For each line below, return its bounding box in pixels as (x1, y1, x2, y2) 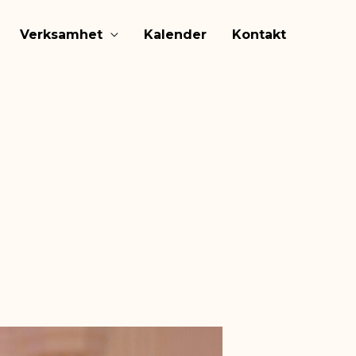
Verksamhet (20, 26, 103, 42)
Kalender (144, 26, 207, 42)
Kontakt (232, 26, 286, 42)
